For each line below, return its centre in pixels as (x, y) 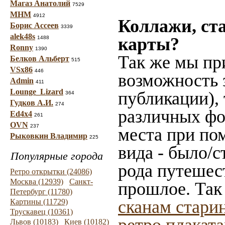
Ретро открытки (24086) (51, 172)
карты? (149, 44)
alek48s (23, 36)
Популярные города (57, 156)
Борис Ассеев (34, 25)
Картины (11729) (39, 202)
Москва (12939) (37, 182)
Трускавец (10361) (41, 212)
